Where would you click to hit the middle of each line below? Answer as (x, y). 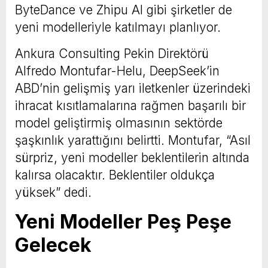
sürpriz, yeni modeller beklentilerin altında (132, 157)
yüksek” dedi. (53, 192)
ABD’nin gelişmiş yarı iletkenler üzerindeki (133, 88)
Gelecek (53, 245)
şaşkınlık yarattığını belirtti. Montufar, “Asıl (133, 140)
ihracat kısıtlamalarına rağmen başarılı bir (130, 105)
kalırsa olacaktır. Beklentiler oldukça (115, 175)
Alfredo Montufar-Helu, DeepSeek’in (117, 71)
